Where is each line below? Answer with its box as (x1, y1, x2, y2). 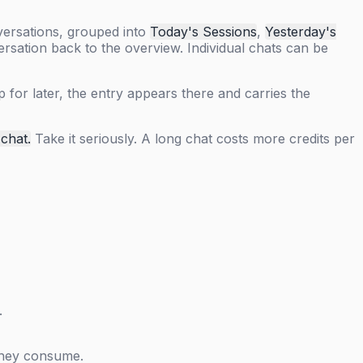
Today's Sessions (150, 23, 257, 41)
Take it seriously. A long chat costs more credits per (31, 130, 355, 147)
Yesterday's (265, 23, 336, 41)
